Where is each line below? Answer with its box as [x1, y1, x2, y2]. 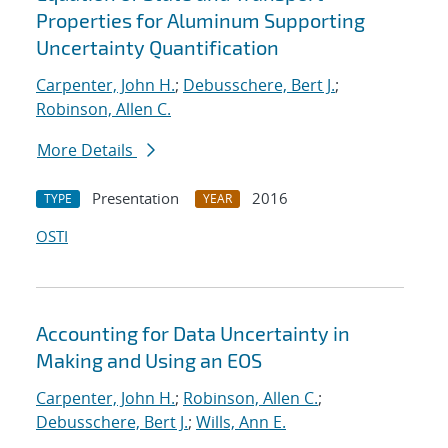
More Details [37, 139, 137, 162]
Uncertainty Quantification [36, 35, 279, 60]
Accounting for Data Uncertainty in [36, 321, 350, 346]
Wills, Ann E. [196, 411, 286, 434]
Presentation [92, 188, 179, 209]
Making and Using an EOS [36, 348, 262, 373]
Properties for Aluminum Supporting [36, 8, 365, 33]
